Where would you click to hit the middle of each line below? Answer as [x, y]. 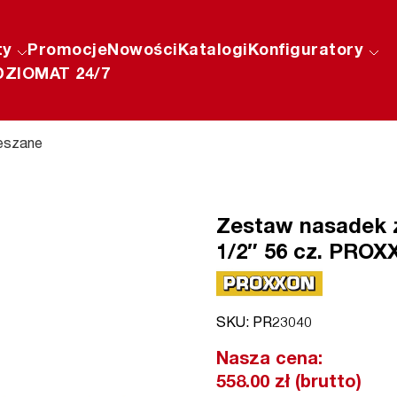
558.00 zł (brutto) [289, 383]
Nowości [143, 51]
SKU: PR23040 [264, 324]
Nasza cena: [269, 360]
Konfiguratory [308, 51]
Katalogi [213, 51]
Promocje [68, 51]
